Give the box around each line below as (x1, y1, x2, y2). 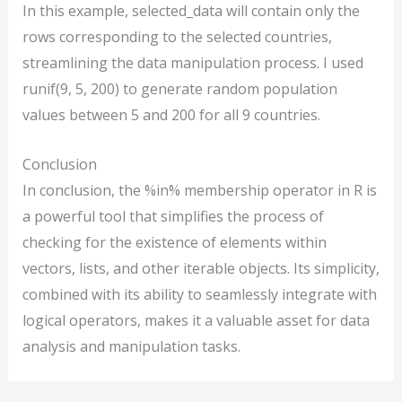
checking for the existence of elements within (22, 232, 327, 252)
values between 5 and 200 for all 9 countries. (22, 105, 320, 126)
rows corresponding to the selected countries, (22, 27, 332, 48)
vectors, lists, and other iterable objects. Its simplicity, (22, 258, 380, 278)
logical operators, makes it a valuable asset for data (22, 310, 370, 330)
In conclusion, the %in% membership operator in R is (22, 179, 377, 200)
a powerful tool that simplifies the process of (22, 205, 324, 226)
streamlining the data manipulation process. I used (22, 53, 363, 74)
